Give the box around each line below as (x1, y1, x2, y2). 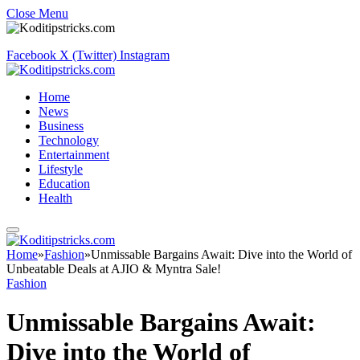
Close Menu (6, 6, 68, 20)
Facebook (6, 48, 56, 62)
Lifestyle (39, 162, 83, 176)
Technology (39, 133, 99, 147)
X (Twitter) (59, 48, 117, 62)
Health (39, 191, 72, 205)
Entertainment (39, 148, 109, 162)
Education (39, 177, 90, 190)
